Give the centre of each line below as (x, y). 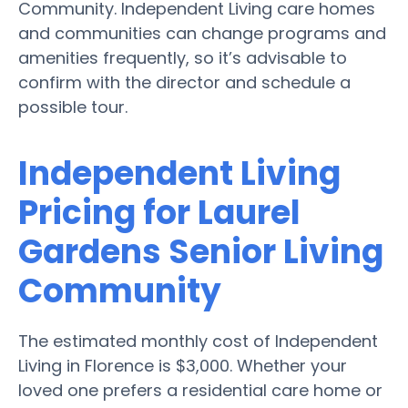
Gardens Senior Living (201, 251)
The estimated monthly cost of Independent (198, 341)
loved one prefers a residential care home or (200, 390)
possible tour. (73, 107)
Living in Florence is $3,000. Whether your (183, 365)
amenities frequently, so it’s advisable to (183, 57)
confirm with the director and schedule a (184, 82)
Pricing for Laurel (159, 212)
